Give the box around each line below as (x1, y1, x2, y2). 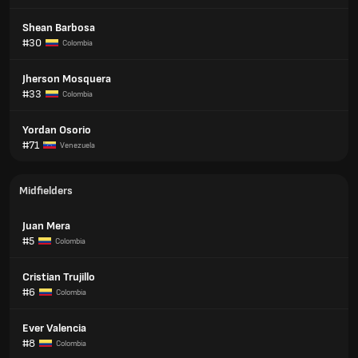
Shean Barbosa (22, 21, 95, 34)
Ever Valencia (22, 321, 86, 335)
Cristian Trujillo (22, 270, 95, 284)
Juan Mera (22, 219, 70, 233)
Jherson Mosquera (22, 72, 111, 86)
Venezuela (60, 140, 95, 150)
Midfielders (19, 184, 73, 197)
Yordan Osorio (22, 123, 91, 137)
